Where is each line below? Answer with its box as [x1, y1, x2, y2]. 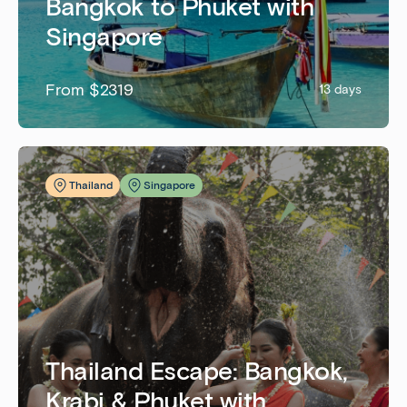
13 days [319, 81, 362, 97]
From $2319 [45, 79, 134, 100]
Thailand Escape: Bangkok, [45, 354, 348, 386]
